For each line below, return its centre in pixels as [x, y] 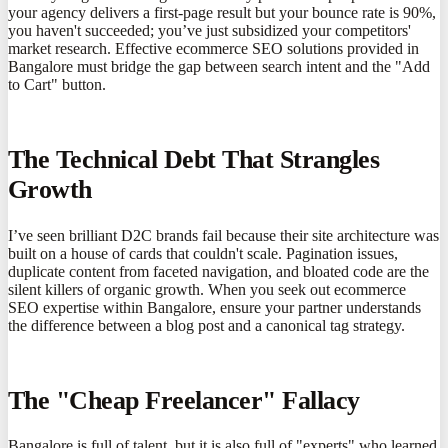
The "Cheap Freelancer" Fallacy [184, 400]
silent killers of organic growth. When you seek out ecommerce [207, 289]
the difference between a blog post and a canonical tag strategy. [206, 325]
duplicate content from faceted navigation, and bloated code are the [218, 271]
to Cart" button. [57, 85]
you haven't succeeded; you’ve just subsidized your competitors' [209, 31]
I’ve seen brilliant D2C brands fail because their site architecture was [223, 235]
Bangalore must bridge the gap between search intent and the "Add [219, 67]
